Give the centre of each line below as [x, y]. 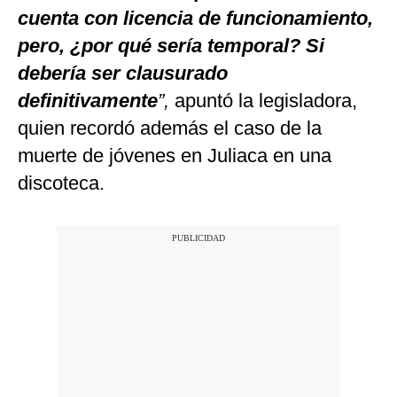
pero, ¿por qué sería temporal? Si [171, 46]
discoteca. [61, 183]
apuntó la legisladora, [266, 101]
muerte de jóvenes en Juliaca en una [175, 156]
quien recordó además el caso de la [170, 128]
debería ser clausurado [123, 74]
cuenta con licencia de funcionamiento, [195, 19]
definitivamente [88, 101]
